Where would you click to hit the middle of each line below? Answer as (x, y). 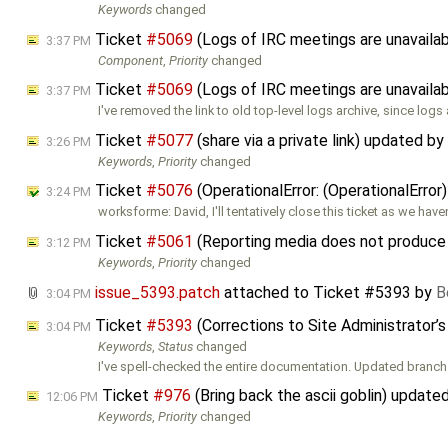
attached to (266, 292)
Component (131, 60)
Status (176, 346)
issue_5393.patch (157, 292)
